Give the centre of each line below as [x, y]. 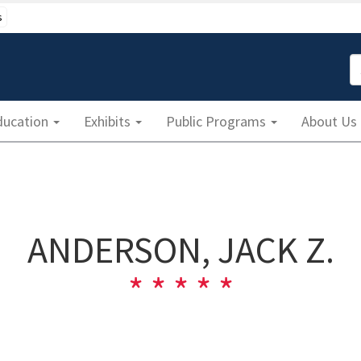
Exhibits [109, 121]
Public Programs [218, 121]
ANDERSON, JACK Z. [180, 250]
